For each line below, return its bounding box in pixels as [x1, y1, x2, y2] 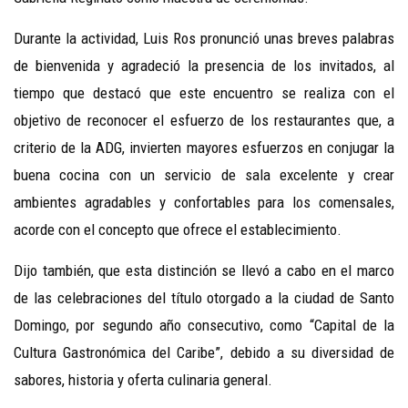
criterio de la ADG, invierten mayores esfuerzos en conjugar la [14, 138, 394, 158]
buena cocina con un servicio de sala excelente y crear [14, 166, 394, 185]
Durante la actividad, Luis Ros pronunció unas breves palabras [14, 29, 394, 48]
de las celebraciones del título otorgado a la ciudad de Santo [14, 289, 394, 308]
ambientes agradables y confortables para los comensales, [14, 193, 394, 212]
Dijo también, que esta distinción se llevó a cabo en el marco [14, 261, 394, 280]
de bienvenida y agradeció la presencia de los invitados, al [14, 56, 394, 76]
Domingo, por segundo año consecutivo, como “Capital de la [14, 316, 394, 335]
